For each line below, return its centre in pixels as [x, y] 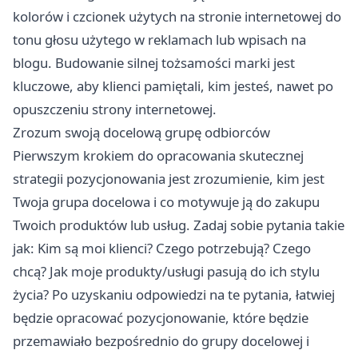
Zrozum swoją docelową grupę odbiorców [141, 133]
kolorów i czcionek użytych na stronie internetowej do [177, 17]
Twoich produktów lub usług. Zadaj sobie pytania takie [179, 225]
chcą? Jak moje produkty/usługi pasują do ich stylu [166, 272]
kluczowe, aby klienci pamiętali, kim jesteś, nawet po [173, 86]
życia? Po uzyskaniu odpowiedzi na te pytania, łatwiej [174, 295]
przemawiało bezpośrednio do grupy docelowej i [161, 341]
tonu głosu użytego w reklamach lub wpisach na [159, 40]
